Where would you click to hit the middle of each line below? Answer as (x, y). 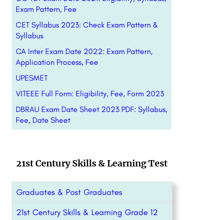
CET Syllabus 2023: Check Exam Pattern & (87, 25)
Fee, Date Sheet (43, 120)
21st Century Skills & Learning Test (92, 163)
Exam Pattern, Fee (46, 9)
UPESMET (31, 78)
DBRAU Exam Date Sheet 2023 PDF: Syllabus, (91, 109)
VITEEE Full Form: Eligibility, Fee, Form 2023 (90, 94)
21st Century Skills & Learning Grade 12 (87, 212)
